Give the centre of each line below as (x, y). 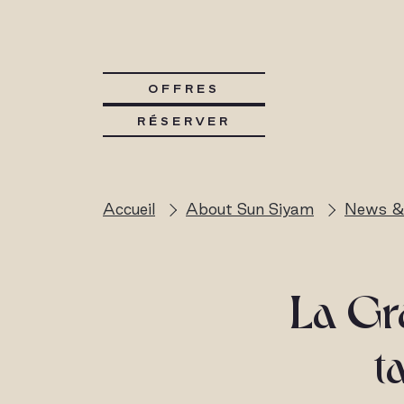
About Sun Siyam (250, 209)
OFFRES (184, 88)
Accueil (129, 209)
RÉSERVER (184, 121)
